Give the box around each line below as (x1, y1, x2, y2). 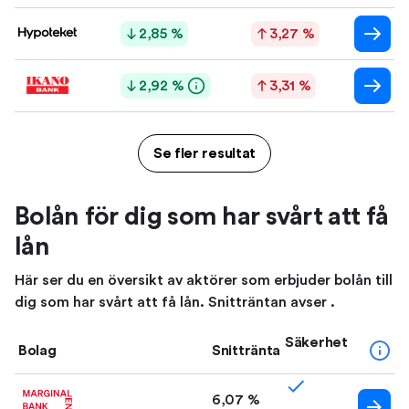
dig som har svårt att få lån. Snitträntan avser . (15, 295, 335, 309)
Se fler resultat (152, 146, 257, 161)
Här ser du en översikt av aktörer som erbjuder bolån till (15, 273, 393, 288)
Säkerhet (285, 335, 348, 350)
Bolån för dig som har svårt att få (15, 204, 389, 229)
